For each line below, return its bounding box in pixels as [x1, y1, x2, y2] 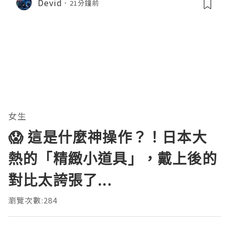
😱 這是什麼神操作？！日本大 [8, 127, 207, 147]
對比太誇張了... [8, 170, 112, 190]
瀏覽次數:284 [8, 195, 58, 206]
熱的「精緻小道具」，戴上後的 [8, 149, 217, 169]
